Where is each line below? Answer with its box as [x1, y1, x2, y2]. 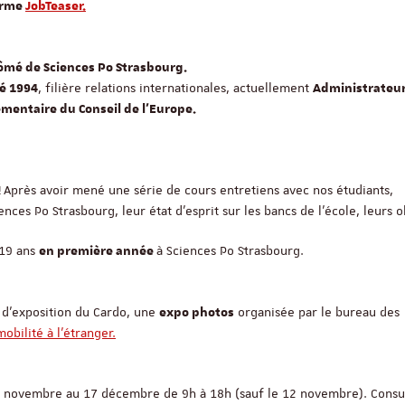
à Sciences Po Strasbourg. [156, 242, 304, 259]
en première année [39, 243, 156, 259]
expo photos [159, 305, 234, 321]
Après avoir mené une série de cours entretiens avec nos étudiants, [4, 182, 393, 198]
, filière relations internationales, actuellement [38, 80, 313, 96]
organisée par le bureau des [234, 304, 400, 320]
